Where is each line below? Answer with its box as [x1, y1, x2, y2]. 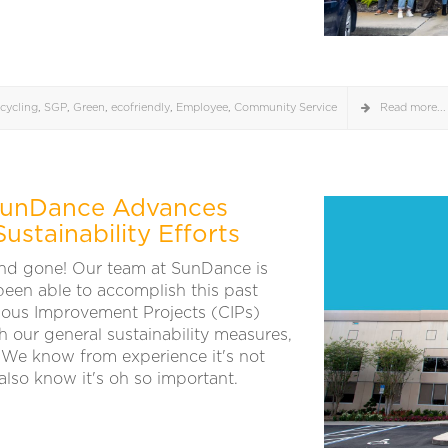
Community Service [234, 102, 337, 114]
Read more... [380, 102, 446, 114]
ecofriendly [111, 102, 170, 114]
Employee [176, 102, 228, 114]
